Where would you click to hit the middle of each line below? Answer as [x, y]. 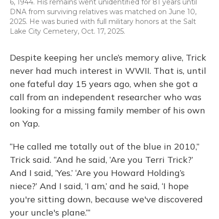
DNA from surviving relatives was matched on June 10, [103, 12]
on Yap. [25, 124]
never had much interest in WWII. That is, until [108, 71]
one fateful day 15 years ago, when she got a [104, 84]
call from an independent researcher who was [106, 97]
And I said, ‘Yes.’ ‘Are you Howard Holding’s [97, 173]
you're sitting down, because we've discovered [106, 199]
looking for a [36, 110]
